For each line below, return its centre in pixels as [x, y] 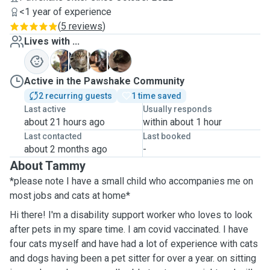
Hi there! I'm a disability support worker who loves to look [131, 215]
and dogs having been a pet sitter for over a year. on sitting [133, 258]
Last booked [167, 136]
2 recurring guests [75, 96]
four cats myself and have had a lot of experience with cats [134, 244]
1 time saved [156, 96]
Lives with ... [52, 41]
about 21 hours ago [64, 122]
